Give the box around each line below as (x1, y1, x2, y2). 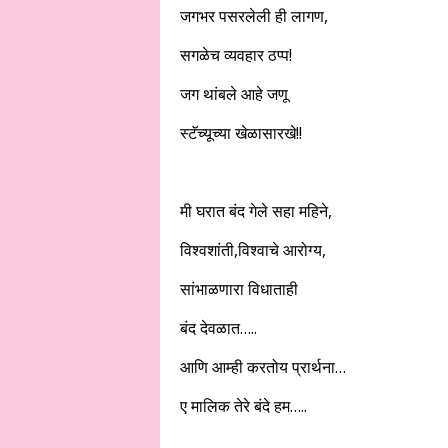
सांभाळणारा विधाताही (179, 278, 298, 300)
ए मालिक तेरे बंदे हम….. (179, 395, 307, 417)
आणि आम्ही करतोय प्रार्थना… (179, 356, 346, 378)
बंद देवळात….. (179, 317, 257, 339)
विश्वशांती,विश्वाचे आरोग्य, (179, 239, 326, 261)
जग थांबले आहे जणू (179, 83, 288, 105)
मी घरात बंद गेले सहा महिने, (179, 200, 332, 222)
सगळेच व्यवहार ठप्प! (179, 44, 292, 66)
